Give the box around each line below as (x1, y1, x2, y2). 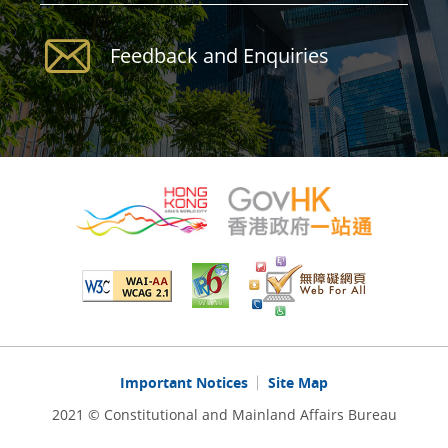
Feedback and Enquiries (110, 42, 329, 70)
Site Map (268, 373, 328, 393)
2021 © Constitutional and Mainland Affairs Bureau (51, 405, 397, 425)
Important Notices (120, 373, 248, 393)
